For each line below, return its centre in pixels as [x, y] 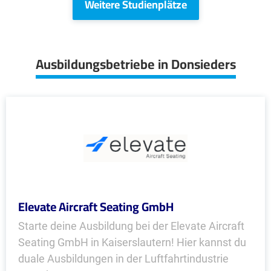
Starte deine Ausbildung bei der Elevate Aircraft [131, 226]
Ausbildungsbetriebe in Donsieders [135, 64]
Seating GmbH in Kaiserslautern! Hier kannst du [132, 242]
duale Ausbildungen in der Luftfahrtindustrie [123, 259]
